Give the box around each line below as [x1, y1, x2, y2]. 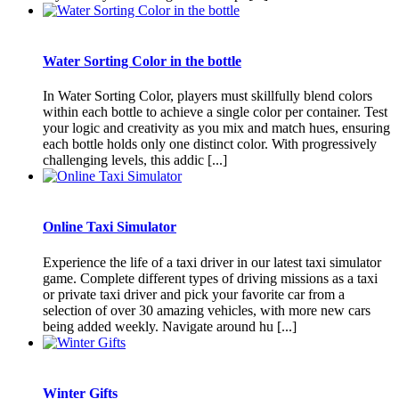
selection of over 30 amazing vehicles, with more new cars [43, 302, 370, 318]
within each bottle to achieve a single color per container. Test [43, 104, 387, 120]
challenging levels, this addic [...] [43, 152, 227, 168]
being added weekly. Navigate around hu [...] [43, 318, 297, 334]
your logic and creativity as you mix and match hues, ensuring [43, 120, 390, 136]
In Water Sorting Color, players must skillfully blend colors [43, 88, 372, 104]
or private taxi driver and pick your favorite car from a [43, 286, 345, 302]
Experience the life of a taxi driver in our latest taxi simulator [43, 254, 381, 270]
